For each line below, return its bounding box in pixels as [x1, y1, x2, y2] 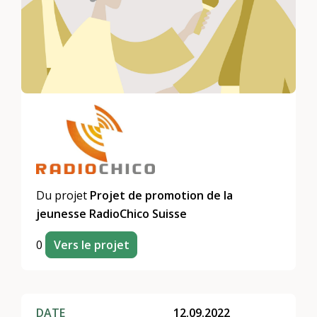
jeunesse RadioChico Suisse [36, 205, 188, 221]
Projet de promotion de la [90, 187, 234, 203]
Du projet [36, 187, 91, 203]
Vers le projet [53, 237, 129, 253]
